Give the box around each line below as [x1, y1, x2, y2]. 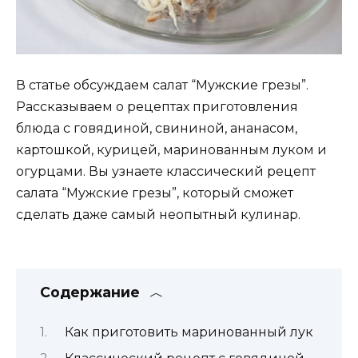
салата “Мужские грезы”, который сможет [16, 185, 293, 201]
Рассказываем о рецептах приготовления [16, 98, 298, 114]
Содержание [40, 284, 140, 301]
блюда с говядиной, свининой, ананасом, [16, 120, 297, 136]
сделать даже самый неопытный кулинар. [16, 206, 300, 222]
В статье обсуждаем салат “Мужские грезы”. [16, 77, 308, 93]
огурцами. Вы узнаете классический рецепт [16, 163, 316, 179]
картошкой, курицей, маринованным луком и [16, 141, 327, 157]
